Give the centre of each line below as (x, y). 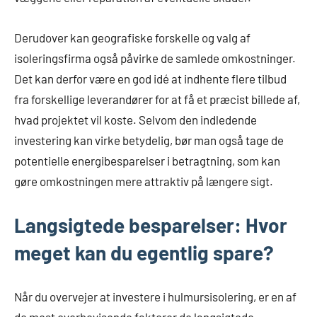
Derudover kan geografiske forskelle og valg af (132, 38)
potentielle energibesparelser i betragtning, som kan (147, 161)
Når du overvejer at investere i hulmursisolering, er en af (155, 297)
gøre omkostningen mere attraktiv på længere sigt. (144, 181)
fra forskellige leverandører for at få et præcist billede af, (157, 99)
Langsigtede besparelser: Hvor (151, 225)
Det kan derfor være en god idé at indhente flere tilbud (150, 79)
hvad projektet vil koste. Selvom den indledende (136, 120)
